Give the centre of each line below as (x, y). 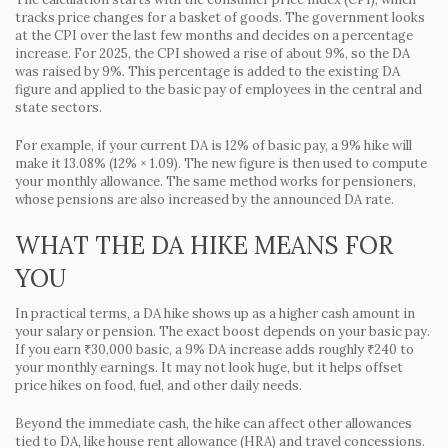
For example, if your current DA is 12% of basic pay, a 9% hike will (213, 145)
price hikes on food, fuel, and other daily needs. (158, 385)
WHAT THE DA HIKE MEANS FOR (204, 245)
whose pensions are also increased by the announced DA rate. (204, 199)
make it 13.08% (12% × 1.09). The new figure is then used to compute (221, 163)
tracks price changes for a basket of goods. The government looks (220, 17)
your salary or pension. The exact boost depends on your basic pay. (222, 331)
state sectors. (58, 107)
